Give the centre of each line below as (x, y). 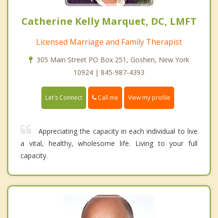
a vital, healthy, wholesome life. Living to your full (109, 144)
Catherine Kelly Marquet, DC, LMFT (109, 21)
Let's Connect (64, 98)
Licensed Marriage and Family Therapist (109, 42)
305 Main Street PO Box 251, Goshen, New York (113, 60)
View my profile (149, 98)
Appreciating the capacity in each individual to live (118, 131)
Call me (107, 98)
